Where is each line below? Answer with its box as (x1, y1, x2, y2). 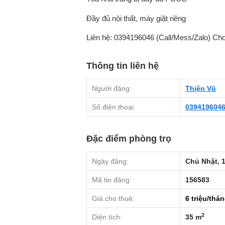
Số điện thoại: (92, 103, 136, 111)
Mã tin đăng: (92, 176, 132, 184)
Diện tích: (92, 213, 122, 221)
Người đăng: (92, 84, 132, 93)
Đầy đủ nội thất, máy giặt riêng (86, 14, 186, 23)
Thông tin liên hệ (86, 61, 159, 71)
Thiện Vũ (185, 84, 216, 93)
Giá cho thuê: (92, 194, 135, 203)
